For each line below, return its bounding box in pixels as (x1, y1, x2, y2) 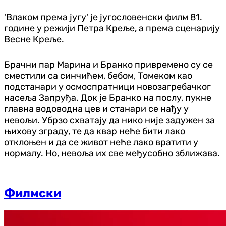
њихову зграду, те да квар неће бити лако (4, 125, 185, 137)
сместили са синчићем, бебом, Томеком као (4, 70, 192, 81)
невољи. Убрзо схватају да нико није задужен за (4, 114, 215, 126)
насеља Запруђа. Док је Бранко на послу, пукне (4, 92, 211, 103)
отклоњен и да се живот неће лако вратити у (4, 136, 198, 148)
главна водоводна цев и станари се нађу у (4, 103, 189, 115)
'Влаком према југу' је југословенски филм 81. (4, 11, 202, 23)
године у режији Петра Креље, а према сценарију (4, 22, 220, 34)
